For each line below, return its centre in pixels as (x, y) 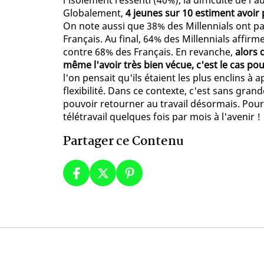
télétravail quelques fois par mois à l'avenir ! (162, 117)
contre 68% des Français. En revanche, (149, 52)
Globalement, (94, 13)
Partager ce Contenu (123, 142)
